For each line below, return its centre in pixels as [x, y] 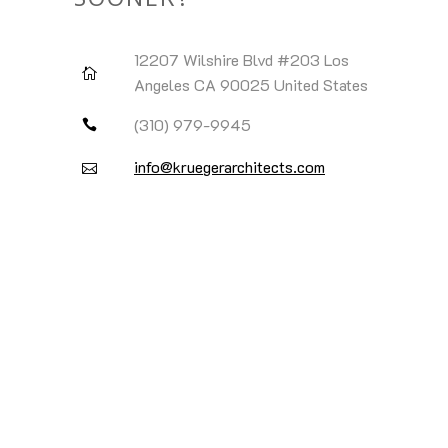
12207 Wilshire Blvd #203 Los [241, 59]
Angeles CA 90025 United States [251, 84]
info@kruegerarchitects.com [229, 166]
